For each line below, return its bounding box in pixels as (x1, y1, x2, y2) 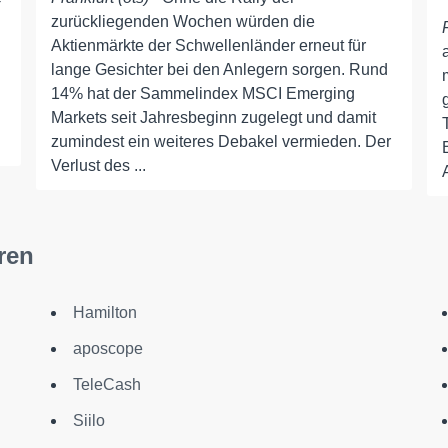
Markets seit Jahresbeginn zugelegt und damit (50, 109, 376, 126)
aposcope (72, 340, 143, 357)
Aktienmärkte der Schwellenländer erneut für (50, 37, 366, 54)
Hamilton (72, 304, 137, 321)
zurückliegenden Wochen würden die (50, 13, 315, 30)
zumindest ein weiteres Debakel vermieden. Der (50, 133, 391, 150)
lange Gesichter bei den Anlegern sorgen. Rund (50, 61, 388, 78)
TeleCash (72, 376, 141, 393)
